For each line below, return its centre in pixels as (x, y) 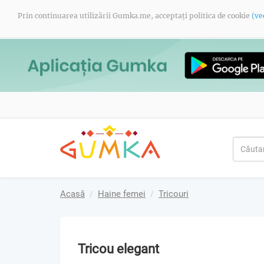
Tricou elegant (118, 249)
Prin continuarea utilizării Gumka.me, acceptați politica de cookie (135, 16)
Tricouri (174, 194)
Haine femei (122, 194)
